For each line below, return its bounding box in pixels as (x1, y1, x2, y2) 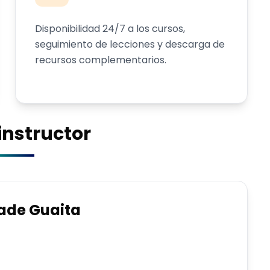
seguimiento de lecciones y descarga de (35, 37, 225, 51)
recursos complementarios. (35, 53, 167, 67)
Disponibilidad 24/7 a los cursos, (35, 22, 186, 36)
